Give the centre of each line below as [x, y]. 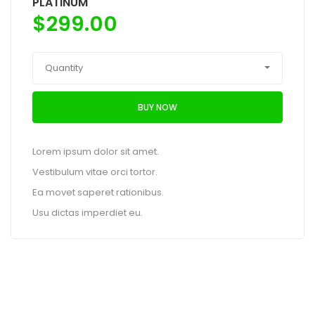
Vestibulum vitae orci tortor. [95, 172]
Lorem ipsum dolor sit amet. [96, 152]
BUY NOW [157, 107]
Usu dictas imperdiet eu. [88, 213]
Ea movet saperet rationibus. [98, 193]
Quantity [64, 68]
